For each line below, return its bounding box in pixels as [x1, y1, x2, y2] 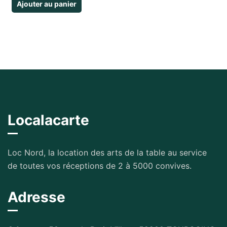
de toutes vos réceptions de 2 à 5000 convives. [8, 160, 192, 171]
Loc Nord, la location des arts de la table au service [8, 147, 207, 158]
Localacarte [8, 111, 89, 129]
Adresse [8, 188, 65, 206]
